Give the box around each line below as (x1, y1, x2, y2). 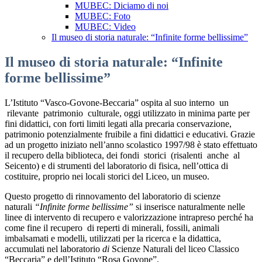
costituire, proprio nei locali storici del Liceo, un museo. (5, 171, 209, 182)
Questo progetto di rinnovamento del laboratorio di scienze (5, 191, 220, 202)
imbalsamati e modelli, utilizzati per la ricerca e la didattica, (5, 233, 221, 244)
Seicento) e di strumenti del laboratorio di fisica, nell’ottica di (5, 161, 228, 171)
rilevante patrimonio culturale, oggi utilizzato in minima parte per (5, 108, 250, 119)
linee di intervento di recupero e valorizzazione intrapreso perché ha (5, 212, 253, 223)
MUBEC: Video (75, 22, 136, 32)
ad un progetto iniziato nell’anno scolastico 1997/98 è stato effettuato (5, 140, 257, 150)
